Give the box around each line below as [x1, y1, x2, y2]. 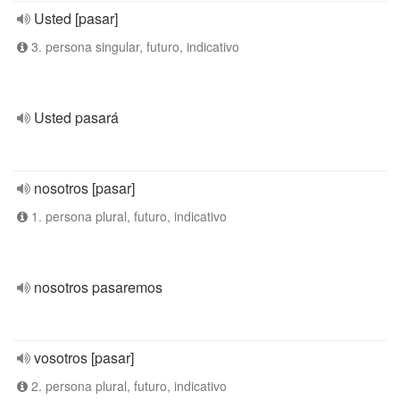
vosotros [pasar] [34, 347, 134, 368]
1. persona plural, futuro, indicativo [28, 207, 227, 225]
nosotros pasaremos [34, 277, 162, 297]
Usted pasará [34, 107, 119, 128]
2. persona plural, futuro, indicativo [28, 377, 227, 395]
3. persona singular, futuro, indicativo [28, 37, 239, 55]
